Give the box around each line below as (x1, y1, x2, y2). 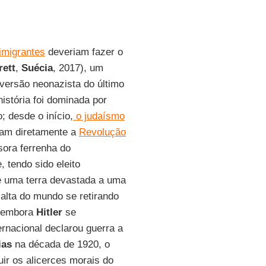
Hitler (36, 207, 62, 218)
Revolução (78, 126, 126, 138)
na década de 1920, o (11, 239, 110, 250)
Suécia (21, 62, 53, 74)
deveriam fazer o (45, 46, 123, 58)
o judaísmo (72, 110, 125, 122)
